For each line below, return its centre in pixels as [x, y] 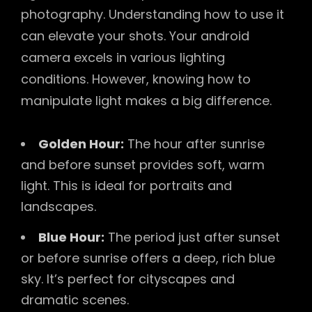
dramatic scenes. [75, 299]
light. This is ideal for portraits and [126, 185]
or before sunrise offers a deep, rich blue [148, 258]
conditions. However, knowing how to [136, 79]
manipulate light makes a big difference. [146, 101]
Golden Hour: [81, 143]
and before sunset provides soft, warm [143, 164]
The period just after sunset [192, 237]
